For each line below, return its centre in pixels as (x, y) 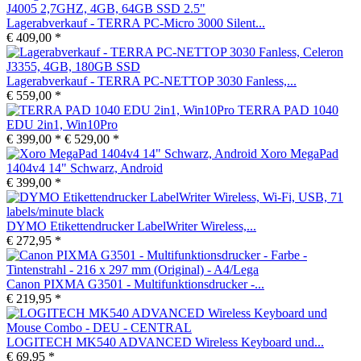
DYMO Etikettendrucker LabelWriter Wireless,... (131, 226)
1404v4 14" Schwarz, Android (85, 168)
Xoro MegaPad (299, 154)
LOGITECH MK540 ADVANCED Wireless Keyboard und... (165, 342)
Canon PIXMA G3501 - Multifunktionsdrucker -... (135, 284)
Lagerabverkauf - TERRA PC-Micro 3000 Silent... (136, 23)
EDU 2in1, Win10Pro (62, 124)
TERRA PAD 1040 (288, 110)
